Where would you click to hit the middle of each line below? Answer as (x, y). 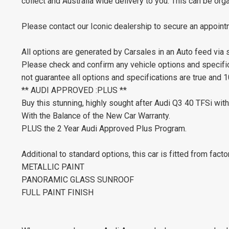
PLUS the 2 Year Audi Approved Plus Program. (104, 128)
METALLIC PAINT (53, 167)
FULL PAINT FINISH (58, 192)
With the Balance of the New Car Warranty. (96, 116)
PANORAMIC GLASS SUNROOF (78, 179)
